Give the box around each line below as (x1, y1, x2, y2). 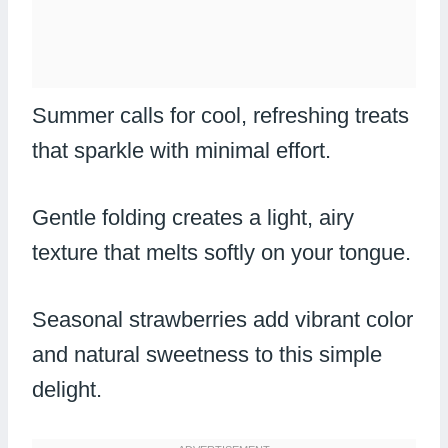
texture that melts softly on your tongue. (32, 239, 411, 265)
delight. (32, 376, 102, 402)
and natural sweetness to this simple (32, 341, 382, 367)
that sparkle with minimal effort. (32, 137, 331, 163)
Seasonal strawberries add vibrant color (32, 306, 413, 332)
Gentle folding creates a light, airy (32, 204, 354, 230)
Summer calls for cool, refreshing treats (32, 102, 409, 128)
